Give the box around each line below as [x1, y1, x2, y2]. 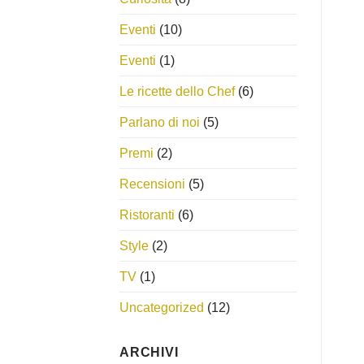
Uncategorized [119, 300, 204, 314]
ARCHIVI [119, 344, 179, 359]
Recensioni [119, 176, 185, 191]
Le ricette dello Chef [119, 84, 235, 98]
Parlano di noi [119, 115, 200, 129]
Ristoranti [119, 207, 175, 222]
